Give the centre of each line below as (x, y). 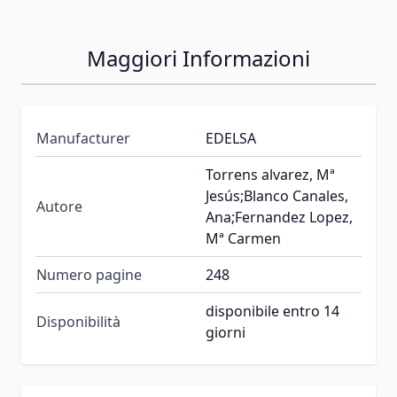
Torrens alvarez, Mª (270, 174)
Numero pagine (89, 274)
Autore (59, 206)
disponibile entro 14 (272, 311)
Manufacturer (83, 138)
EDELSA (231, 138)
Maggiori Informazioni (198, 58)
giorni (226, 332)
